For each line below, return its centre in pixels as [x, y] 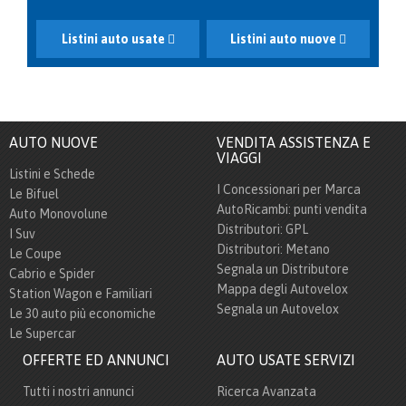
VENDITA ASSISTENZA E [294, 142]
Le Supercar [43, 333]
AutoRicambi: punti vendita [292, 209]
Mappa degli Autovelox [282, 289]
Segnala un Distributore [283, 269]
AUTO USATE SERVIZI [286, 359]
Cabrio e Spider [52, 273]
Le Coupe [35, 253]
